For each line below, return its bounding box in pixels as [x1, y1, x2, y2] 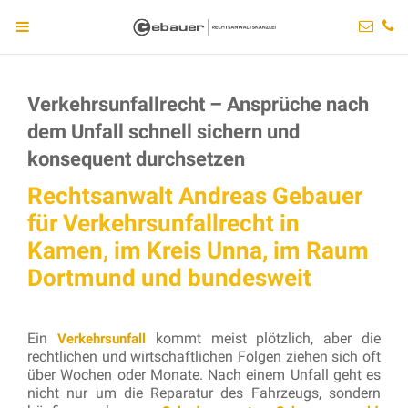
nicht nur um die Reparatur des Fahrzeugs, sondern [27, 384, 381, 402]
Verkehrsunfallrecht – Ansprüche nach [27, 93, 369, 116]
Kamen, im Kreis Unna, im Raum [27, 237, 369, 264]
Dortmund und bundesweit [27, 264, 311, 291]
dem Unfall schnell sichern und [27, 120, 300, 143]
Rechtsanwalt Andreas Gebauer [27, 182, 362, 209]
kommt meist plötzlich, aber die [145, 330, 382, 347]
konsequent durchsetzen [27, 148, 245, 170]
